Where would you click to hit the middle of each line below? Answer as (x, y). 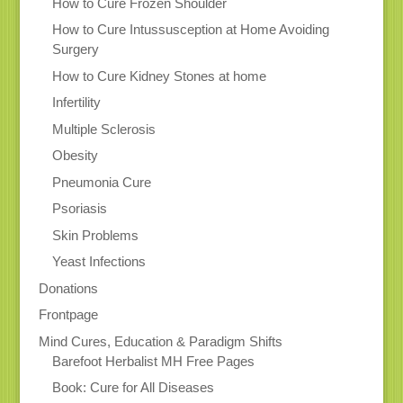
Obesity (75, 156)
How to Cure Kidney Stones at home (159, 76)
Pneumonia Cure (101, 182)
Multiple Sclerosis (103, 129)
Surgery (75, 49)
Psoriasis (79, 209)
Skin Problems (95, 235)
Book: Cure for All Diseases (133, 388)
